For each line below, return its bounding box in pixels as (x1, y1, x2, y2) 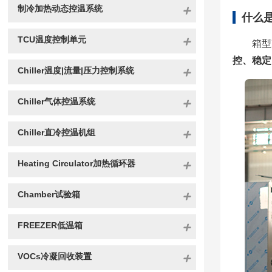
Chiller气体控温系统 (17, 97, 95, 106)
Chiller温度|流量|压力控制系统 (17, 66, 134, 75)
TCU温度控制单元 (17, 35, 86, 44)
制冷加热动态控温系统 (17, 4, 103, 13)
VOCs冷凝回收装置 (17, 251, 92, 261)
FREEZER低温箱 (17, 220, 83, 230)
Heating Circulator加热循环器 (17, 158, 135, 168)
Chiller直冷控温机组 (17, 127, 95, 137)
